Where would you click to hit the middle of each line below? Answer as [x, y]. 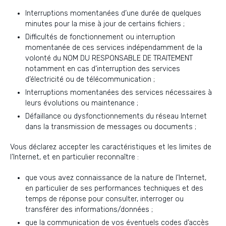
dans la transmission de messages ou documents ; [111, 127]
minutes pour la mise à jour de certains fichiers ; [105, 24]
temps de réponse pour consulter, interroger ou [104, 199]
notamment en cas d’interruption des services [103, 69]
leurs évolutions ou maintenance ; [82, 103]
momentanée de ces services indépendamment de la [114, 48]
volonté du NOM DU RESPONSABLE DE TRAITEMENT [109, 58]
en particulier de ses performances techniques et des [114, 188]
